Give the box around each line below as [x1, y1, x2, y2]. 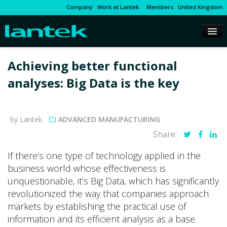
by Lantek [10, 115, 42, 125]
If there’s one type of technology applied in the [8, 149, 201, 162]
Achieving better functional [8, 57, 177, 74]
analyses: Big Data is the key [8, 74, 179, 92]
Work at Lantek [97, 3, 139, 11]
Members [143, 3, 173, 11]
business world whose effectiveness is [8, 162, 166, 175]
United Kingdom [178, 3, 223, 11]
